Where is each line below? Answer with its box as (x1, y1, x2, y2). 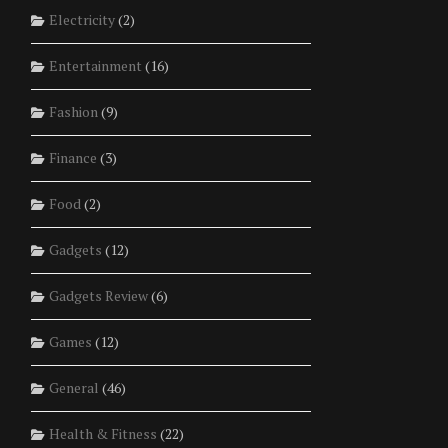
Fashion (48, 102, 98, 122)
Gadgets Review (48, 286, 148, 306)
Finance (48, 148, 97, 168)
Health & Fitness (48, 424, 157, 444)
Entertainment (48, 56, 142, 76)
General (48, 378, 99, 398)
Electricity (48, 10, 115, 30)
